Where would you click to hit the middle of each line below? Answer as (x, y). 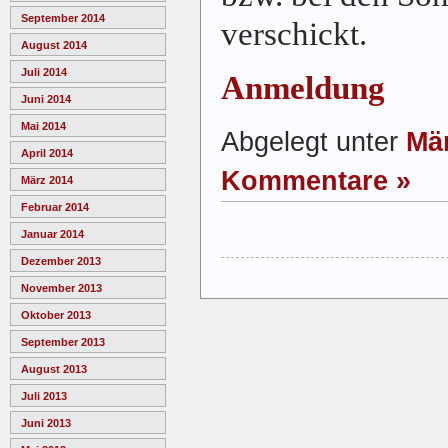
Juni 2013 (46, 423)
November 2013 (61, 288)
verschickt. (294, 33)
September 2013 (63, 342)
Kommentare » (316, 180)
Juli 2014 (44, 72)
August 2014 (54, 45)
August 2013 (54, 369)
